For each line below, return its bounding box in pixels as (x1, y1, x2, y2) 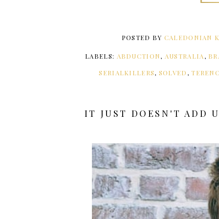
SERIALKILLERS (99, 68, 155, 77)
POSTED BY (121, 33, 164, 42)
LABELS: (85, 52, 117, 61)
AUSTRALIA (164, 52, 204, 61)
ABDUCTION (116, 52, 161, 61)
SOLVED (158, 68, 187, 77)
